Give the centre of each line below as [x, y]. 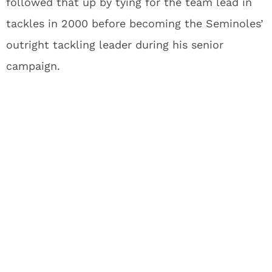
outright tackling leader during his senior [115, 45]
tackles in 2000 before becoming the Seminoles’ [135, 23]
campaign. [33, 66]
